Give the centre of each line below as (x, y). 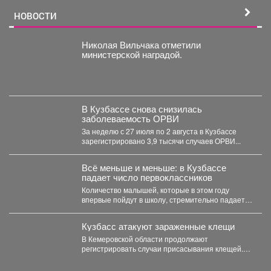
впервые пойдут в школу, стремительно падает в (166, 199)
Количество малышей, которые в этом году (155, 189)
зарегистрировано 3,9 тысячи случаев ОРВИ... (161, 140)
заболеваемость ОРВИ (130, 118)
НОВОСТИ (35, 15)
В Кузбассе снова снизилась (142, 108)
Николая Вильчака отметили (141, 44)
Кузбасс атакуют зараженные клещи (158, 226)
